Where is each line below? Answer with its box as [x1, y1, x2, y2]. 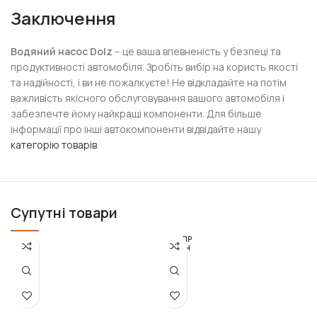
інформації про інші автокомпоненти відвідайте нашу [11, 122, 262, 136]
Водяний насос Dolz [11, 45, 113, 58]
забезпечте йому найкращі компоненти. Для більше [11, 107, 263, 120]
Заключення [11, 6, 116, 30]
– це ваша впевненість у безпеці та [113, 45, 282, 58]
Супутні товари [11, 203, 118, 222]
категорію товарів [11, 138, 98, 151]
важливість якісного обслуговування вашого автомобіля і [11, 91, 285, 105]
